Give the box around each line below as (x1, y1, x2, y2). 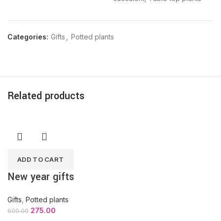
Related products (7, 89, 84, 103)
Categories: (7, 33, 50, 41)
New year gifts (7, 170, 74, 184)
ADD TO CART (17, 155, 64, 163)
